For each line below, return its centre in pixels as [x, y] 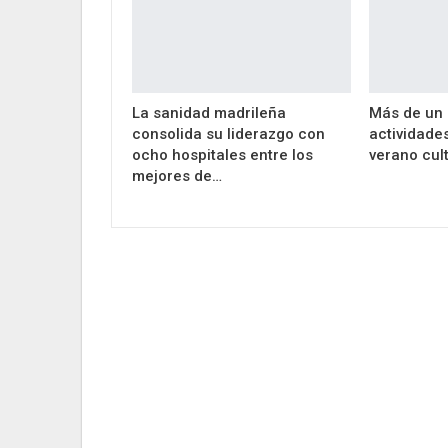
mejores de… [177, 175]
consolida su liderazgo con [228, 133]
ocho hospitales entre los [222, 154]
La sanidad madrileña [209, 112]
